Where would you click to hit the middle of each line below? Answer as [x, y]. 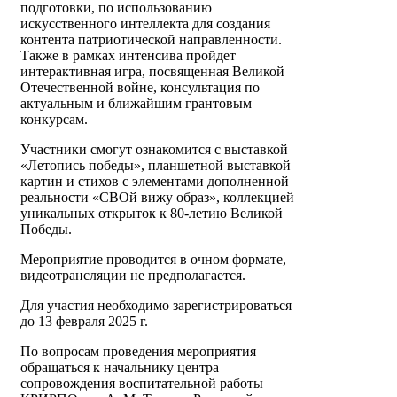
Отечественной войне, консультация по [140, 88]
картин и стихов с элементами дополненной [155, 182]
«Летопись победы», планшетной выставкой [156, 166]
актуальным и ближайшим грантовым [136, 104]
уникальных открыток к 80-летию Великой [152, 214]
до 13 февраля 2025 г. [84, 322]
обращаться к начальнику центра [120, 368]
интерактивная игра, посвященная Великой [152, 72]
